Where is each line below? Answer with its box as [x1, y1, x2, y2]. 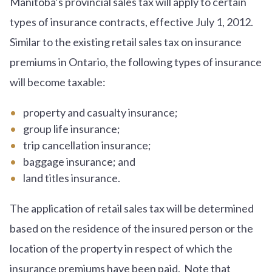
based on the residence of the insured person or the [10, 221, 253, 235]
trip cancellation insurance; [22, 138, 151, 152]
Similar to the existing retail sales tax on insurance [10, 35, 242, 49]
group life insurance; [22, 121, 120, 135]
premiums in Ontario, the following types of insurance [10, 55, 262, 69]
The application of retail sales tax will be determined [10, 201, 254, 215]
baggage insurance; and [22, 154, 135, 168]
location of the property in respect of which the [10, 241, 233, 255]
